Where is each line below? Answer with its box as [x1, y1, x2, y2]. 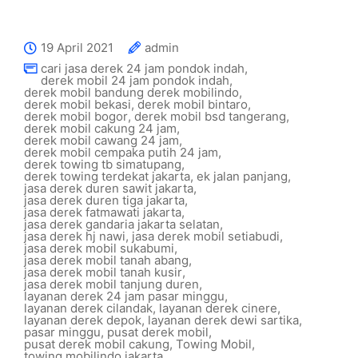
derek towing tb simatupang [24, 157, 181, 172]
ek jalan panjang [197, 169, 288, 184]
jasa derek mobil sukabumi [24, 241, 174, 256]
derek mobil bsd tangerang [134, 109, 286, 124]
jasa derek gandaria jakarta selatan [24, 217, 220, 232]
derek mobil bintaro [137, 97, 248, 112]
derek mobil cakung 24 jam [24, 121, 177, 136]
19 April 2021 [41, 40, 113, 55]
